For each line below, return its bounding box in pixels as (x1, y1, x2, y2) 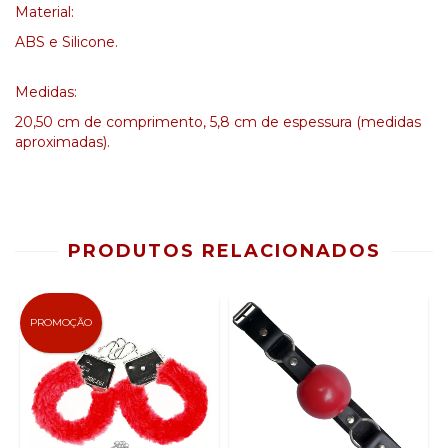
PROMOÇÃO (30, 316, 92, 329)
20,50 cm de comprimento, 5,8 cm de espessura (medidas (15, 113, 421, 131)
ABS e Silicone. (15, 33, 118, 51)
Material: (15, 3, 74, 21)
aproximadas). (15, 133, 110, 151)
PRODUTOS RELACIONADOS (67, 240, 381, 262)
